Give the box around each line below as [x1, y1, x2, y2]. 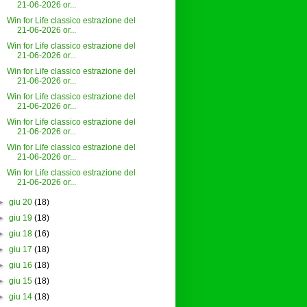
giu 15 [8, 276, 32, 286]
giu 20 [8, 197, 32, 208]
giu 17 [8, 245, 32, 255]
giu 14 [8, 292, 32, 302]
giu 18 [8, 229, 32, 239]
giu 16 [8, 260, 32, 271]
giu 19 [8, 213, 32, 223]
